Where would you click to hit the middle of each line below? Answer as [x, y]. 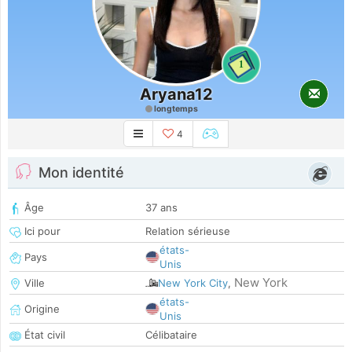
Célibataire [171, 335]
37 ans [161, 208]
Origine [40, 309]
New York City [193, 283]
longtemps [175, 109]
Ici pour [41, 231]
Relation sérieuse [188, 231]
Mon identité [81, 173]
